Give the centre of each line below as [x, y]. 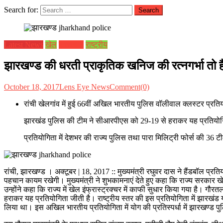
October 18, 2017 [32, 87]
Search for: [21, 10]
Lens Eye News [84, 87]
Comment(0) [129, 87]
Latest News [24, 45]
